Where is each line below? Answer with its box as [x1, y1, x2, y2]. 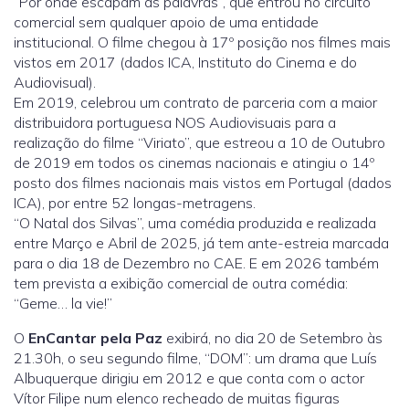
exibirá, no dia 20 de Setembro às [163, 329, 383, 348]
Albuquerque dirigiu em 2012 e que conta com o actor [14, 369, 364, 388]
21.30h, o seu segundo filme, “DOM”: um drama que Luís [14, 349, 377, 368]
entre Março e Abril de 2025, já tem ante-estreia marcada [14, 234, 389, 253]
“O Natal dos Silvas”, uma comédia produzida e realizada [14, 214, 376, 233]
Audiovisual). [14, 73, 96, 92]
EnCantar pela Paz [28, 329, 163, 348]
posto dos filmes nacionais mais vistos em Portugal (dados [14, 173, 392, 193]
